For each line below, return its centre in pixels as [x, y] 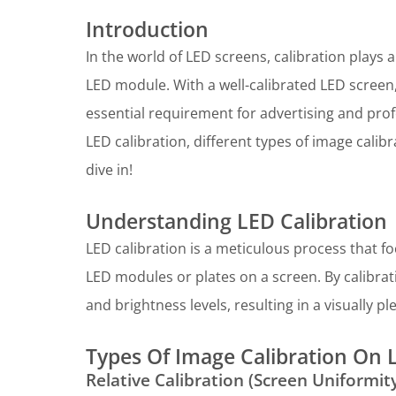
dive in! [109, 170]
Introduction [147, 30]
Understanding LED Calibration [236, 221]
